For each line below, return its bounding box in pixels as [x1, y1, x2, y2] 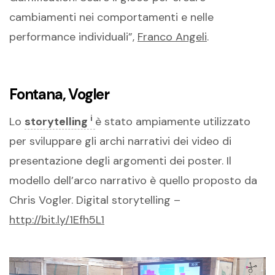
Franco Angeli [137, 29, 207, 44]
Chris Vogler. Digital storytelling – [9, 192, 180, 207]
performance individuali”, [9, 29, 137, 44]
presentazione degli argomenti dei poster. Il [9, 153, 231, 168]
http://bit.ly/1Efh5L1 [9, 212, 104, 227]
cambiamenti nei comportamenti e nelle [9, 9, 214, 25]
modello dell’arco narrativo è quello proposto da [9, 172, 257, 188]
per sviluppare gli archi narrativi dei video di [9, 133, 231, 149]
